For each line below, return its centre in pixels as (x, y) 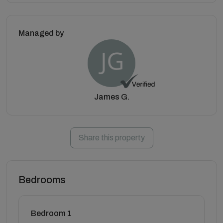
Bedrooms (42, 179)
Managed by (41, 33)
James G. (111, 97)
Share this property (111, 137)
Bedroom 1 (51, 213)
